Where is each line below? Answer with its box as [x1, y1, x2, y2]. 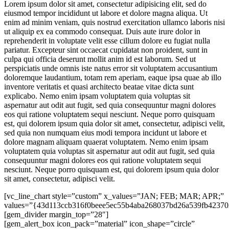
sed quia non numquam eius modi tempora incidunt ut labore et [4, 128, 207, 137]
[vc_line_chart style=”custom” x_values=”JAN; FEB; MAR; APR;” [4, 191, 224, 200]
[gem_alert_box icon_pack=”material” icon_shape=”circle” [4, 219, 195, 228]
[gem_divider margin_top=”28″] [4, 210, 108, 219]
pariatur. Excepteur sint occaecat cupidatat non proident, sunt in [4, 45, 208, 54]
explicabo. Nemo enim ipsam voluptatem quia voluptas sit [4, 91, 190, 100]
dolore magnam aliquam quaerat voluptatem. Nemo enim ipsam [4, 137, 208, 146]
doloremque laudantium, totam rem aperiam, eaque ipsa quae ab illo [4, 73, 221, 82]
